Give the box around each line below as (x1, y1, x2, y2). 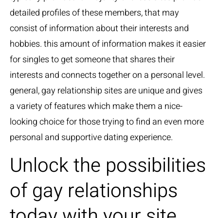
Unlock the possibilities (10, 151, 206, 180)
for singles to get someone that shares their (10, 53, 175, 66)
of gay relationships (10, 177, 178, 205)
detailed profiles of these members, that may (10, 6, 179, 19)
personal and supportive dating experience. (10, 131, 173, 144)
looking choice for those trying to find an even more (10, 115, 204, 128)
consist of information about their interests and (10, 22, 189, 35)
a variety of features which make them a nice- (10, 100, 182, 113)
